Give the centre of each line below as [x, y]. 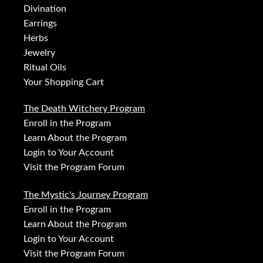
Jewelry [39, 53]
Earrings [40, 24]
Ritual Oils [45, 68]
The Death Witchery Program [84, 109]
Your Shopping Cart [64, 82]
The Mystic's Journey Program [86, 195]
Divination [45, 9]
